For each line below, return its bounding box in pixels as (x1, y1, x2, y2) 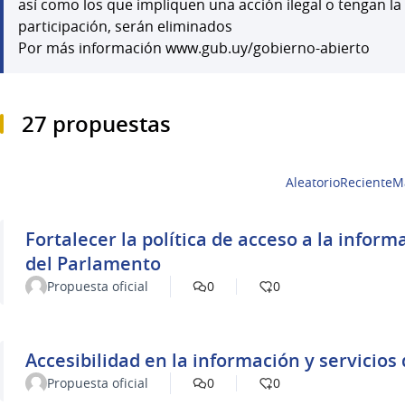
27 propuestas (22, 109, 171, 138)
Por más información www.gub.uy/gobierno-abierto (18, 38, 370, 58)
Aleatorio (286, 174, 340, 191)
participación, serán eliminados (18, 16, 232, 36)
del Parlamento (25, 251, 161, 276)
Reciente (340, 174, 392, 191)
